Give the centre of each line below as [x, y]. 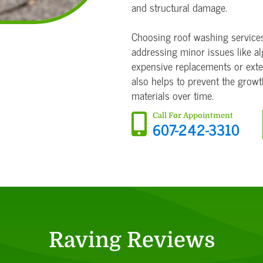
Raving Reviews [131, 241]
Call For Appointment [193, 116]
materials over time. [173, 95]
